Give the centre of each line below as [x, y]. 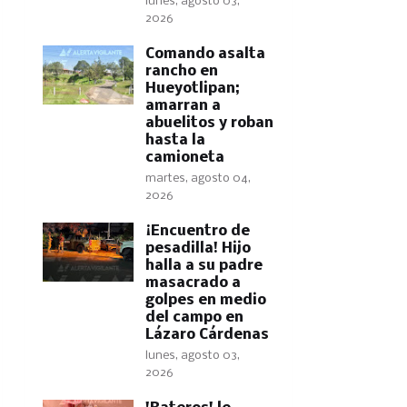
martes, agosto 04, [198, 179]
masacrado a [193, 283]
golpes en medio [205, 300]
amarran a [183, 106]
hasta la [175, 140]
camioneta [184, 158]
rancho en [181, 71]
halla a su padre [203, 266]
